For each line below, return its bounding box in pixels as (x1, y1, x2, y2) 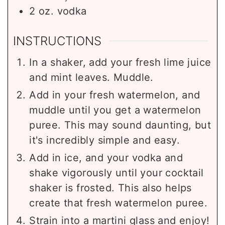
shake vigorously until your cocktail (29, 166, 204, 179)
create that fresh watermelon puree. (29, 196, 208, 209)
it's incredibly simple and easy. (29, 134, 180, 146)
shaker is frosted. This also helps (29, 181, 192, 194)
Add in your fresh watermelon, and (29, 88, 200, 101)
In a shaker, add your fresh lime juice (29, 56, 211, 68)
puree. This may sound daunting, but (29, 119, 211, 131)
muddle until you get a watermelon (29, 103, 201, 116)
